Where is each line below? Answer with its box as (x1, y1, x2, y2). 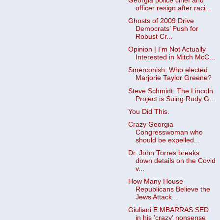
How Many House (128, 178, 183, 185)
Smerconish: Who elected (128, 66, 208, 74)
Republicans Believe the (135, 186, 210, 193)
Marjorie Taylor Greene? (135, 74, 212, 82)
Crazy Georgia (128, 120, 173, 128)
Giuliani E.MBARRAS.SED (128, 206, 209, 214)
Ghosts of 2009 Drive (128, 17, 194, 25)
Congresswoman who (135, 128, 203, 136)
